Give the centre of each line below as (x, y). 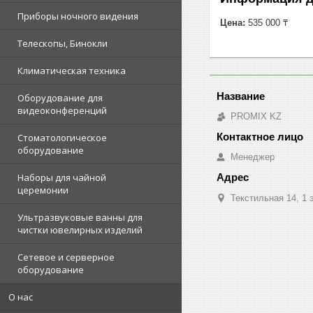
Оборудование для (60, 98)
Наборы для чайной (62, 177)
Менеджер (253, 156)
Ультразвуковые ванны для (80, 217)
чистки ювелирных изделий (80, 230)
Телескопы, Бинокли (63, 43)
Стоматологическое (62, 138)
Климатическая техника (72, 71)
